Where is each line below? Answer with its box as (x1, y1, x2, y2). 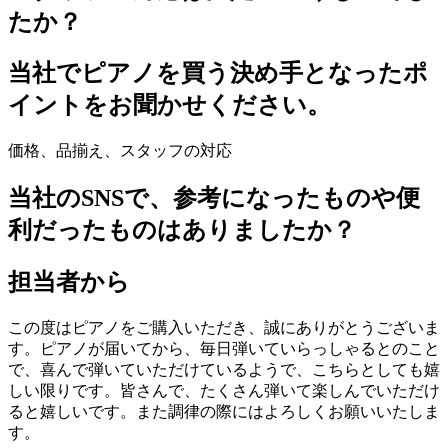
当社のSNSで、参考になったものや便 (8, 185, 420, 212)
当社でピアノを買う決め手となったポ (8, 60, 428, 87)
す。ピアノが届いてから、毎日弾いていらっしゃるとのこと (8, 340, 440, 358)
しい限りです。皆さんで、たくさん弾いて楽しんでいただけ (8, 382, 440, 400)
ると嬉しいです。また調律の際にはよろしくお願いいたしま (8, 403, 440, 421)
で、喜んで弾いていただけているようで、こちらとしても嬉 (8, 361, 440, 379)
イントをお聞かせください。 (8, 92, 331, 119)
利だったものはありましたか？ (8, 217, 356, 244)
